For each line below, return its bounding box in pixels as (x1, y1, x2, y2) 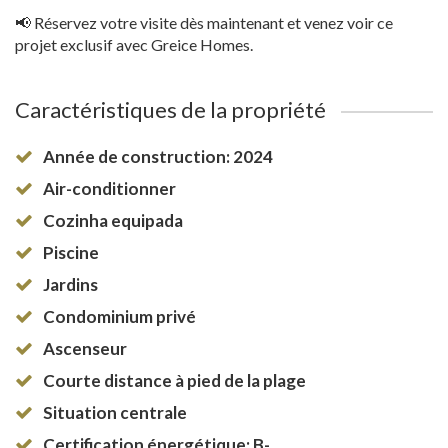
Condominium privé (43, 305, 196, 327)
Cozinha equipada (43, 209, 183, 231)
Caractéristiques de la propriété (15, 95, 326, 123)
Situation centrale (43, 401, 187, 423)
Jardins (43, 273, 98, 295)
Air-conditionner (43, 177, 176, 199)
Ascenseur (43, 337, 127, 359)
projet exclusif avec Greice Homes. (15, 35, 253, 55)
